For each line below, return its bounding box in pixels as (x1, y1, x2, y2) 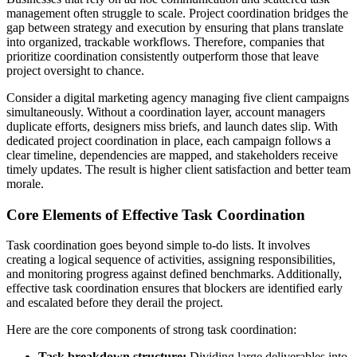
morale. (6, 177, 44, 191)
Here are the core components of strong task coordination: (6, 323, 296, 337)
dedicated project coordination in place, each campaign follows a (6, 134, 331, 148)
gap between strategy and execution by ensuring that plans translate (6, 21, 343, 35)
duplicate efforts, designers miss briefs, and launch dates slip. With (6, 120, 338, 134)
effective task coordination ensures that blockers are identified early (6, 281, 343, 296)
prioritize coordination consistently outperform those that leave (6, 49, 319, 64)
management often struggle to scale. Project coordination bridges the (6, 6, 348, 21)
